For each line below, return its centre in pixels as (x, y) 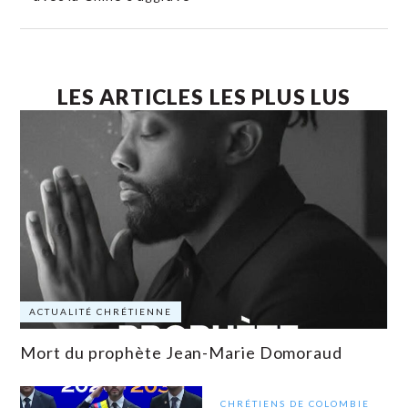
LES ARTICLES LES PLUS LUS (204, 97)
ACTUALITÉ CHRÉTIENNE (101, 312)
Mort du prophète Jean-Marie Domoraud (181, 353)
